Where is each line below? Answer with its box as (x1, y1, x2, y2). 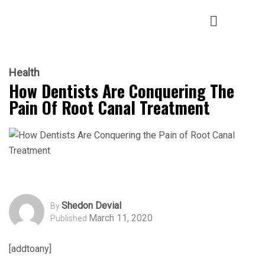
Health (9, 66, 40, 79)
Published (50, 213, 87, 223)
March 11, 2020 (89, 212, 153, 224)
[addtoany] (9, 243, 51, 254)
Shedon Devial (62, 199, 121, 211)
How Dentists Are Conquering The (9, 79, 234, 103)
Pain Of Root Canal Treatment (9, 95, 210, 119)
